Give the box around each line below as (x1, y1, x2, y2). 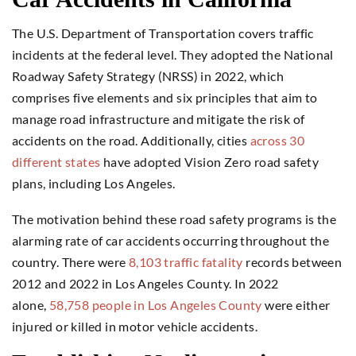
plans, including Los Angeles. (12, 175, 176, 191)
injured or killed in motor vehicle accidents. (12, 318, 257, 334)
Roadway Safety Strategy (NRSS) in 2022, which (12, 68, 284, 83)
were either (261, 296, 331, 312)
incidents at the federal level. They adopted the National (12, 46, 334, 62)
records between (242, 253, 342, 269)
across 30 (247, 132, 305, 148)
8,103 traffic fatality (126, 253, 243, 269)
